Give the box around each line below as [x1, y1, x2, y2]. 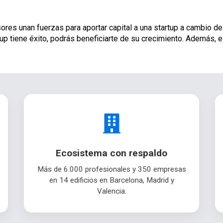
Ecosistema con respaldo [56, 147, 167, 159]
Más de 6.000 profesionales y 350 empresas [37, 165, 186, 174]
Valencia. [97, 187, 126, 196]
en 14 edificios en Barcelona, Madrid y [49, 176, 174, 185]
